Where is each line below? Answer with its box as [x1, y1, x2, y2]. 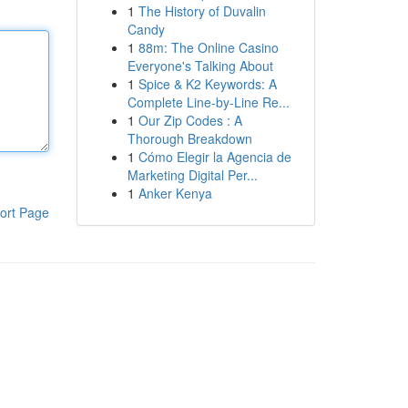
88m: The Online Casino [138, 38, 279, 56]
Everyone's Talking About [127, 56, 273, 75]
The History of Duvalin [138, 2, 266, 20]
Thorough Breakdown [127, 129, 252, 148]
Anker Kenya [138, 184, 212, 202]
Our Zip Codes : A [138, 111, 242, 129]
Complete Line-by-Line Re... [127, 93, 290, 111]
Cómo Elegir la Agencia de [138, 148, 291, 166]
